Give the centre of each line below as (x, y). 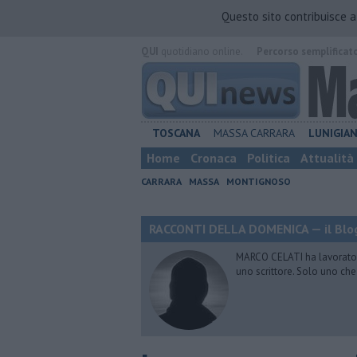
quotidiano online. (200, 51)
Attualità (327, 158)
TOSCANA (177, 133)
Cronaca (214, 158)
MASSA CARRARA (255, 133)
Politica (269, 158)
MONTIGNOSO (259, 181)
